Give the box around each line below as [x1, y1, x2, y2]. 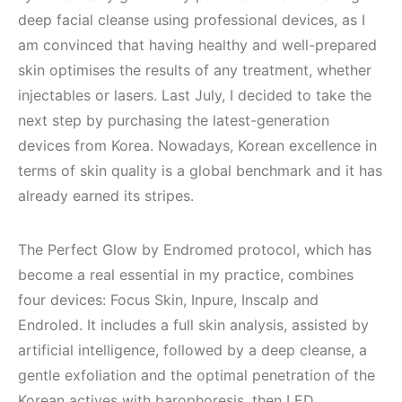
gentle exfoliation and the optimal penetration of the [18, 366, 375, 385]
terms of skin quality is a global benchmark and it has [18, 162, 382, 180]
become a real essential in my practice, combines [18, 266, 354, 284]
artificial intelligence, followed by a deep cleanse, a [18, 341, 367, 360]
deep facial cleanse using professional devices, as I [18, 11, 365, 30]
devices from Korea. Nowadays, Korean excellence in [18, 136, 377, 155]
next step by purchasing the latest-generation [18, 111, 329, 130]
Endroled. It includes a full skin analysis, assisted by [18, 316, 369, 335]
